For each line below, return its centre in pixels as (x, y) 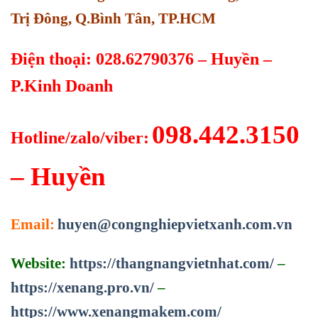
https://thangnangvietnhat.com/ (172, 263)
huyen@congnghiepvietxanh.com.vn (175, 225)
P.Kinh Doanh (62, 86)
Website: (40, 263)
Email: (33, 225)
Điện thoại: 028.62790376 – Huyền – (141, 59)
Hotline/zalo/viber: (80, 138)
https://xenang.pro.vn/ (82, 287)
